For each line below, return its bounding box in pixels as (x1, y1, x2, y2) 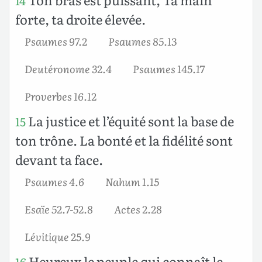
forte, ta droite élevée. (15, 9, 146, 29)
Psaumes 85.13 (108, 33, 177, 49)
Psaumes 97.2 (25, 33, 87, 49)
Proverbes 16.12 (25, 88, 96, 104)
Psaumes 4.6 (25, 173, 84, 189)
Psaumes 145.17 (133, 60, 205, 76)
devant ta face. (15, 149, 103, 169)
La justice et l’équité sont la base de (26, 111, 234, 130)
